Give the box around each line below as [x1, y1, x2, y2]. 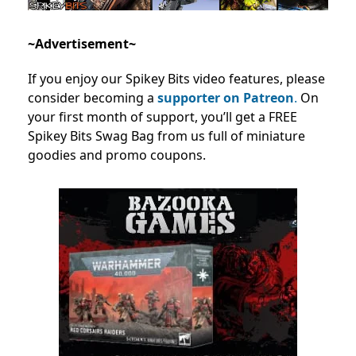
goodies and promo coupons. [28, 146, 206, 164]
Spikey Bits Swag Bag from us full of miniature [28, 127, 305, 145]
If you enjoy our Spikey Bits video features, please [28, 70, 325, 87]
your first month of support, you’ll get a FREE [28, 108, 297, 126]
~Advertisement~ [28, 35, 136, 52]
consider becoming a [28, 89, 157, 106]
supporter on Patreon [157, 89, 294, 106]
